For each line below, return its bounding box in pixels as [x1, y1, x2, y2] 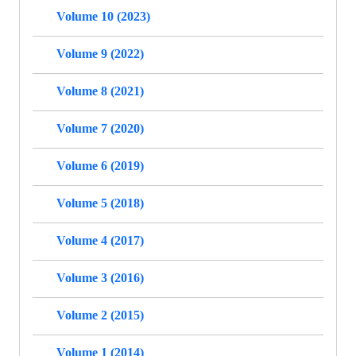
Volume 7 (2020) [56, 120, 144, 136]
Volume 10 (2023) [56, 8, 150, 24]
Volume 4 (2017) [56, 232, 144, 248]
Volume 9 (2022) [56, 45, 144, 61]
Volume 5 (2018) [56, 195, 144, 211]
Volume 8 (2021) [56, 83, 144, 99]
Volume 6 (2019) [56, 157, 144, 173]
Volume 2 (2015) [56, 307, 144, 323]
